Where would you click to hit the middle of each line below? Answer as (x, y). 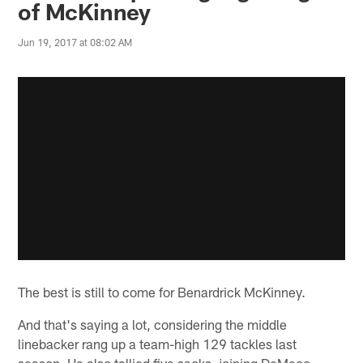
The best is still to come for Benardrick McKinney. (162, 291)
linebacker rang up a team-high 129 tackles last (158, 343)
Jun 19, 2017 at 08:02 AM (75, 43)
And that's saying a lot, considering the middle (153, 324)
